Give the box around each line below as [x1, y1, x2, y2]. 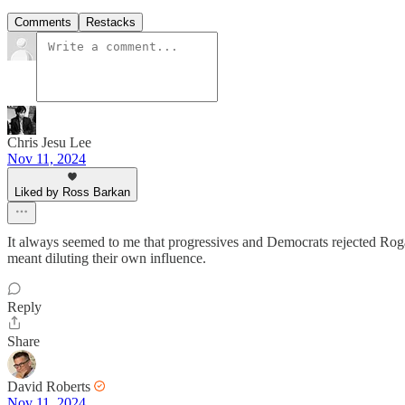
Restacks [86, 15, 136, 30]
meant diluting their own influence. [7, 250, 206, 267]
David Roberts [7, 379, 90, 395]
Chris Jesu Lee [7, 135, 91, 151]
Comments [14, 15, 71, 30]
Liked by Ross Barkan [14, 185, 130, 200]
